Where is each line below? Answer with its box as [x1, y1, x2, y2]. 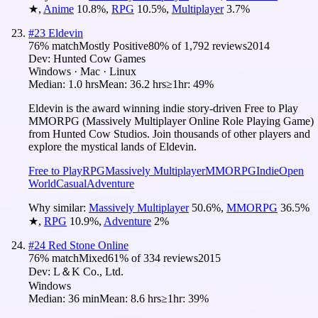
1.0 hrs [68, 77, 99, 90]
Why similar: [28, 201, 89, 214]
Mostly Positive [79, 39, 148, 52]
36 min [68, 292, 99, 305]
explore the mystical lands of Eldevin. [28, 140, 197, 153]
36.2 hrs [130, 77, 166, 90]
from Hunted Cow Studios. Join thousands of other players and [28, 127, 310, 140]
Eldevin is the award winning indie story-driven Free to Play [28, 102, 298, 114]
